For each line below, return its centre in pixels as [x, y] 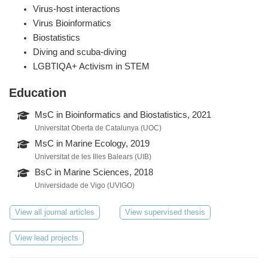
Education [38, 93]
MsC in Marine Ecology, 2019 [92, 144]
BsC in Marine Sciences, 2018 [94, 173]
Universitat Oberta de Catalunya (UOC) [98, 128]
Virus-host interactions [77, 9]
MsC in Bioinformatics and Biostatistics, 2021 [123, 115]
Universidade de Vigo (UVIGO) [85, 186]
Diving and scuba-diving [80, 52]
